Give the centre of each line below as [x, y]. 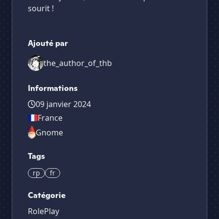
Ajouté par [48, 43]
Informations [53, 88]
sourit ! [41, 8]
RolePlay [44, 211]
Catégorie [47, 196]
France [50, 118]
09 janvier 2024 [63, 104]
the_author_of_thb [78, 63]
